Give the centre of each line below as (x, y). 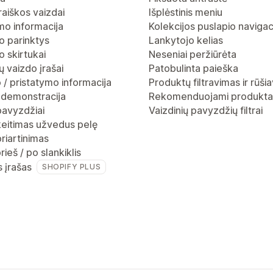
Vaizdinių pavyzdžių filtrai (206, 110)
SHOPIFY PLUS (72, 167)
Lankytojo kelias (186, 40)
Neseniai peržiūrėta (193, 54)
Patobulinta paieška (193, 68)
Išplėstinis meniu (186, 12)
